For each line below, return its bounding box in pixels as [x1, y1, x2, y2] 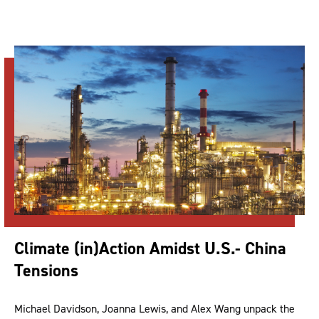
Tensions [14, 258, 78, 282]
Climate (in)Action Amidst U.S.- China [14, 236, 286, 260]
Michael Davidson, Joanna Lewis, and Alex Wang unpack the [14, 300, 295, 316]
